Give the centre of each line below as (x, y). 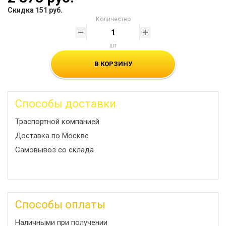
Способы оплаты (60, 205)
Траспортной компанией (57, 122)
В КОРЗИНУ (113, 64)
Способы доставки (66, 104)
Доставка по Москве (52, 136)
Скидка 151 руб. (35, 10)
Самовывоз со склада (54, 150)
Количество (113, 19)
